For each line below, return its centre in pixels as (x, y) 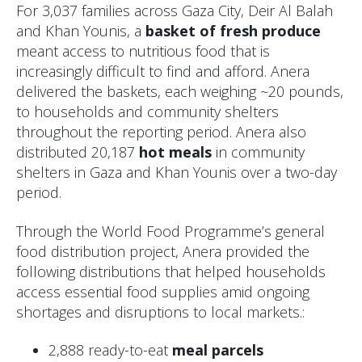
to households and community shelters (147, 112)
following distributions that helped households (171, 271)
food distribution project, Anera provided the (163, 251)
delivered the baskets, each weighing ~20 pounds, (180, 92)
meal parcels (218, 350)
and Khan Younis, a (81, 31)
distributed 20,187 (78, 152)
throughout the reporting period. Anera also (161, 132)
